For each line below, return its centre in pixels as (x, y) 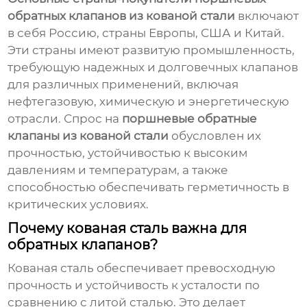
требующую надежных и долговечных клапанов (153, 67)
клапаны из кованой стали (88, 136)
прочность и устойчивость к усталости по (134, 285)
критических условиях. (78, 205)
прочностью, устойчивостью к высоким (128, 153)
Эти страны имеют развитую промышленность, (151, 50)
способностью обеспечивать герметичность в (149, 187)
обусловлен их (215, 136)
